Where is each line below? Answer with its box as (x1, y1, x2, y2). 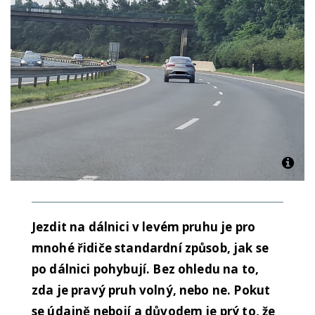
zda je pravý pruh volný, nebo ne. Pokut (32, 282, 271, 299)
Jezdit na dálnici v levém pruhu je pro (32, 219, 256, 236)
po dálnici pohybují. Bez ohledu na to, (32, 261, 259, 278)
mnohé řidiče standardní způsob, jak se (32, 240, 269, 257)
